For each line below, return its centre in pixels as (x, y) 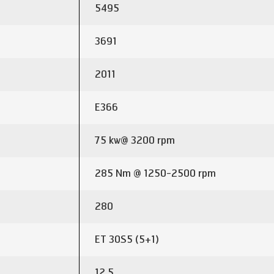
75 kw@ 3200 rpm (135, 140)
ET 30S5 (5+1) (127, 239)
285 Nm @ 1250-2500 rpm (155, 173)
